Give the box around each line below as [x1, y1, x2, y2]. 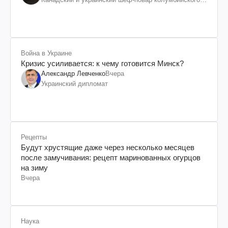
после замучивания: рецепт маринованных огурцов [21, 153, 201, 162]
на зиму [21, 163, 48, 172]
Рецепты [21, 133, 47, 141]
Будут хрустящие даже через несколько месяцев [21, 142, 194, 152]
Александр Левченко [41, 69, 105, 77]
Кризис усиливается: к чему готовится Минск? [21, 59, 184, 68]
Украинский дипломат [41, 79, 108, 88]
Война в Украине [21, 49, 72, 57]
